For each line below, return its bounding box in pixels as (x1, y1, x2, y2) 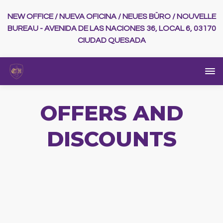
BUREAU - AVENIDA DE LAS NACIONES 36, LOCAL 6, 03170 (7, 24, 216, 33)
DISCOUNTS (46, 125, 177, 152)
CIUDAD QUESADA (77, 36, 146, 45)
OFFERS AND (40, 100, 183, 126)
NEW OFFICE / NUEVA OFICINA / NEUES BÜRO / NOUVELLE (7, 12, 216, 21)
